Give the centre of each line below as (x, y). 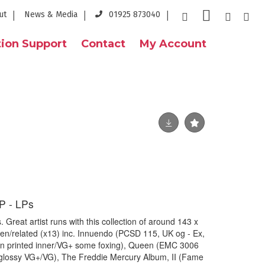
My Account (173, 44)
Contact (103, 44)
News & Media (51, 14)
